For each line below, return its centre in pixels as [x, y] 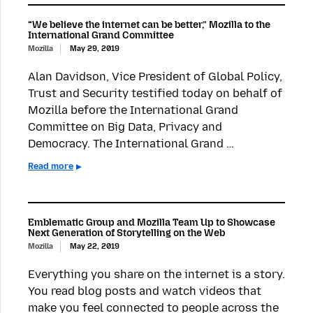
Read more [51, 166]
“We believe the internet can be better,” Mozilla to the [149, 25]
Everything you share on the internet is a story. [156, 274]
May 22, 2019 [95, 246]
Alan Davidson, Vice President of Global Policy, [155, 77]
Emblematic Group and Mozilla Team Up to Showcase [152, 223]
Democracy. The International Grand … [131, 144]
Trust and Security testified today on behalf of [155, 93]
